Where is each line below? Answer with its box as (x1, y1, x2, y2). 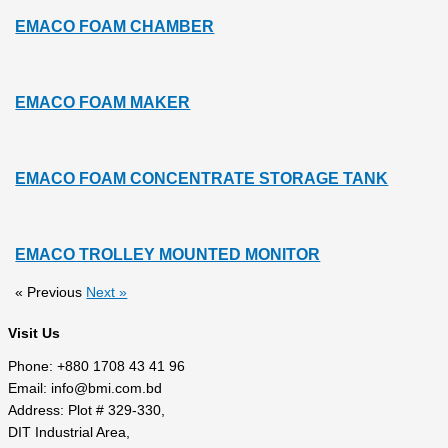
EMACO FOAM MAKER (15, 94, 191, 112)
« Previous (15, 285, 83, 301)
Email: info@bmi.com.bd (8, 381, 162, 397)
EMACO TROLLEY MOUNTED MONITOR (15, 246, 321, 264)
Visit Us (8, 326, 60, 342)
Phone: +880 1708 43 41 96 (8, 359, 185, 375)
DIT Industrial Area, (8, 425, 130, 441)
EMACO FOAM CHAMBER (15, 18, 215, 36)
